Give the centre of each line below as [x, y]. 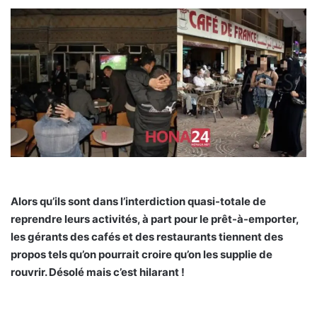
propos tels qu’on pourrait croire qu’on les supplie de [142, 254]
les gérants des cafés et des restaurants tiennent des [147, 236]
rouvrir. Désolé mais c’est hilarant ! [98, 272]
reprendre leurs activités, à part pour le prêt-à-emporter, [155, 219]
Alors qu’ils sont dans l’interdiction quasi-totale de [138, 201]
